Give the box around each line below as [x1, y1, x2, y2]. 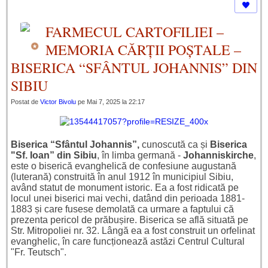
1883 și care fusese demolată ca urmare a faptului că [11, 204, 234, 215]
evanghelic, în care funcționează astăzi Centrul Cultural [11, 236, 245, 247]
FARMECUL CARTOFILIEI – [45, 22, 224, 42]
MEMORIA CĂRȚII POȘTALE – [45, 40, 241, 60]
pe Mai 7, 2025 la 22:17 [76, 98, 145, 106]
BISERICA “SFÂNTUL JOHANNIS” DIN [11, 58, 257, 78]
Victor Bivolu [40, 98, 76, 106]
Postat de [11, 98, 40, 106]
